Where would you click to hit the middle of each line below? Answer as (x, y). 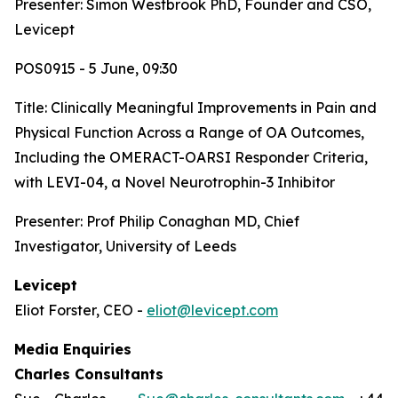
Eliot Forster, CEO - (80, 310)
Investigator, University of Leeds (125, 246)
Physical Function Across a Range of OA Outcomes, (189, 132)
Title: (32, 107)
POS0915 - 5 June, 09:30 (96, 68)
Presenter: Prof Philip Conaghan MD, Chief (157, 221)
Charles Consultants (91, 374)
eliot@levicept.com (212, 310)
